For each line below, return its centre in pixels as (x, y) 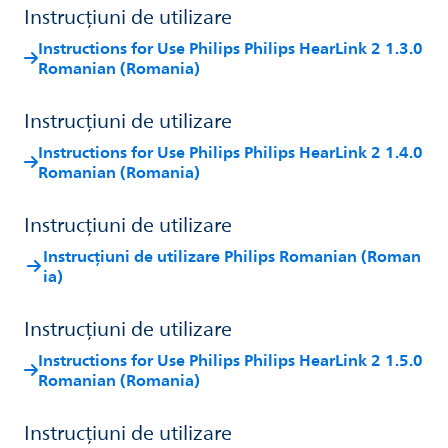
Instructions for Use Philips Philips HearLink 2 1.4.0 (230, 151)
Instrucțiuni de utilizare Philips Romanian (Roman (232, 255)
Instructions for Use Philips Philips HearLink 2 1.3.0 (230, 47)
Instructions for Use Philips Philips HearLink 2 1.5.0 (230, 359)
